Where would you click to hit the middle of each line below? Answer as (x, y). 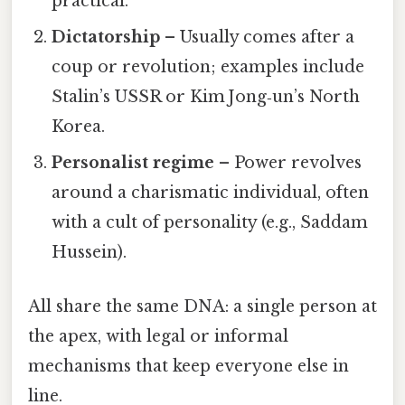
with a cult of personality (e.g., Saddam (210, 223)
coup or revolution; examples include (208, 67)
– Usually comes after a (258, 38)
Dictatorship (106, 38)
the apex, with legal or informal (158, 336)
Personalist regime (133, 163)
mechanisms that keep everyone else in (188, 366)
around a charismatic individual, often (211, 193)
